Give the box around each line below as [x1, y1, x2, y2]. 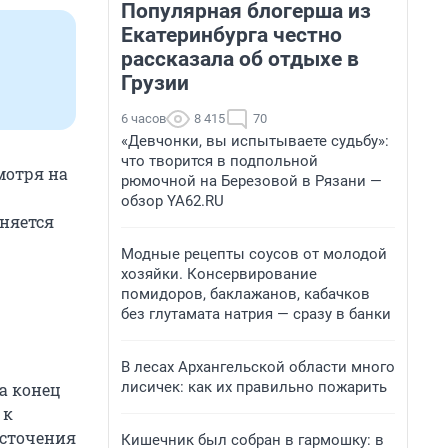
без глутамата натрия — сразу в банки [121, 305, 391, 323]
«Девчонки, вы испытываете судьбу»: [121, 132, 389, 150]
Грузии [121, 71, 189, 95]
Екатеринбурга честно [121, 23, 342, 47]
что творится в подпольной [121, 152, 318, 170]
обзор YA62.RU [121, 192, 224, 210]
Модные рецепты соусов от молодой [121, 245, 387, 263]
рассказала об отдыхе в [121, 47, 359, 71]
